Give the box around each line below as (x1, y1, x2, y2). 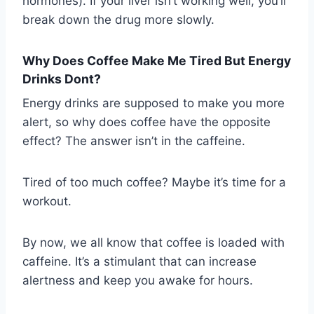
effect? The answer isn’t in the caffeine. (22, 134, 245, 149)
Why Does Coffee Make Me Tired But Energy (22, 53, 291, 68)
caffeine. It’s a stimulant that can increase (22, 254, 257, 269)
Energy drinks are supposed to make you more (22, 96, 285, 111)
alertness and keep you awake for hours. (22, 273, 253, 288)
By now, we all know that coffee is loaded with (22, 235, 285, 250)
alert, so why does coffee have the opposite (22, 115, 271, 130)
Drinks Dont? (22, 71, 101, 86)
